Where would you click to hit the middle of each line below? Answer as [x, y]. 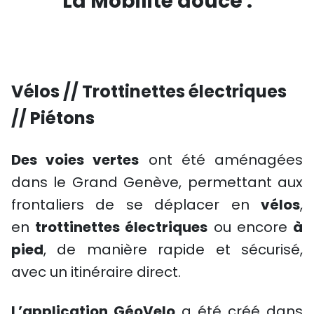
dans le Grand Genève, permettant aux [157, 182]
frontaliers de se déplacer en [136, 205]
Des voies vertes [75, 160]
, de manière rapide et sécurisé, [173, 250]
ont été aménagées [221, 160]
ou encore [251, 227]
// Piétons [53, 118]
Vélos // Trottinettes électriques [149, 91]
